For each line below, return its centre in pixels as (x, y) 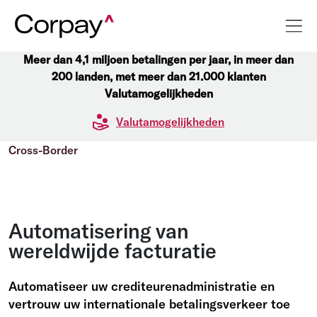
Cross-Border (43, 150)
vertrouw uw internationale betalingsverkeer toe (149, 304)
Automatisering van (99, 231)
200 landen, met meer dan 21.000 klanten (158, 76)
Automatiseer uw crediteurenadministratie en (142, 286)
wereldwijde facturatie (113, 250)
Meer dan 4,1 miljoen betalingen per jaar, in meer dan (158, 59)
